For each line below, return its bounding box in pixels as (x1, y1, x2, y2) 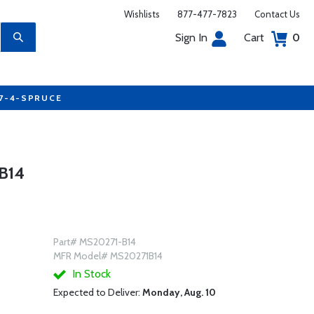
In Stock (69, 267, 111, 280)
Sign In (175, 31, 207, 44)
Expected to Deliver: (53, 286, 142, 299)
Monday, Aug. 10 (142, 286, 216, 299)
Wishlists (124, 8, 160, 20)
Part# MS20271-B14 (53, 235, 136, 248)
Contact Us (254, 8, 300, 20)
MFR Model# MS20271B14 (53, 250, 163, 262)
